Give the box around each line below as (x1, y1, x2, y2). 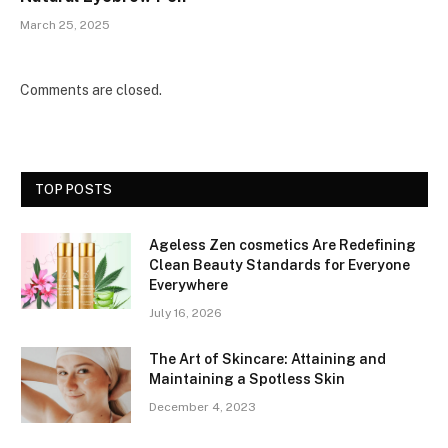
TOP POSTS (35, 181, 113, 197)
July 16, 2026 (149, 305, 222, 320)
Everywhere (149, 276, 228, 293)
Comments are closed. (20, 81, 162, 98)
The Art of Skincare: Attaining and (149, 350, 386, 367)
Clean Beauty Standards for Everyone (149, 256, 410, 273)
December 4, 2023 (149, 399, 256, 414)
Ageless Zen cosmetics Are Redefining (149, 236, 416, 253)
